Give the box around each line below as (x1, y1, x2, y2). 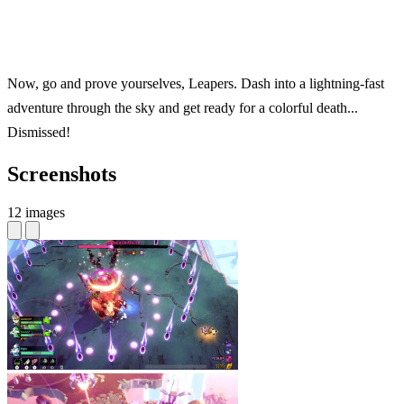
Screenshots (7, 162, 116, 187)
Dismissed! (7, 124, 70, 141)
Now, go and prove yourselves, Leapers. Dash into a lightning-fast (7, 76, 384, 92)
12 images (7, 205, 65, 220)
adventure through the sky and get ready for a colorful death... (7, 100, 358, 116)
